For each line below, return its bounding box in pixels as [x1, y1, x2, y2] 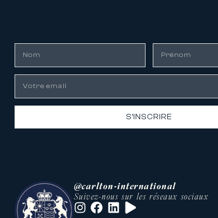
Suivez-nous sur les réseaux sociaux [73, 190, 209, 202]
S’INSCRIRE [126, 112, 172, 122]
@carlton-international [73, 180, 176, 192]
